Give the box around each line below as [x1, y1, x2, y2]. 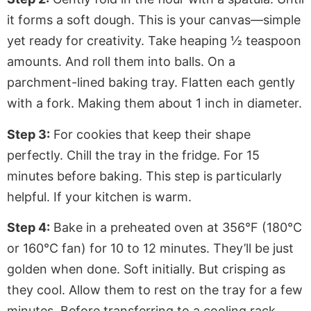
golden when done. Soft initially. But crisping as [7, 262, 285, 277]
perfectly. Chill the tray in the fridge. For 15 [7, 147, 260, 162]
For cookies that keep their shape [50, 126, 251, 142]
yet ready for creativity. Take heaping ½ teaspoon [7, 33, 301, 49]
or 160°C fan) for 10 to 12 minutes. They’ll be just [7, 241, 294, 256]
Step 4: [7, 220, 50, 235]
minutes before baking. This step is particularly [7, 168, 282, 183]
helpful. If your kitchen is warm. [7, 189, 192, 204]
